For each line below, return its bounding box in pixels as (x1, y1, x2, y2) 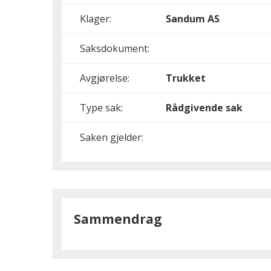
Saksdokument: (80, 42, 149, 55)
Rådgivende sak (166, 101, 243, 114)
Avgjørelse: (80, 71, 129, 85)
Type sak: (80, 101, 123, 114)
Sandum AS (166, 12, 220, 25)
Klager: (80, 12, 111, 25)
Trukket (166, 71, 206, 85)
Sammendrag (74, 211, 162, 227)
